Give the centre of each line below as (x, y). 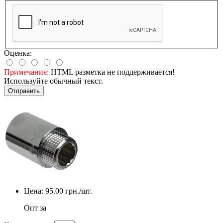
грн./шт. (78, 191)
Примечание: (26, 72)
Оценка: (18, 53)
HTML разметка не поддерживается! (112, 72)
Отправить (24, 91)
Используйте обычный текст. (54, 81)
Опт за (35, 208)
